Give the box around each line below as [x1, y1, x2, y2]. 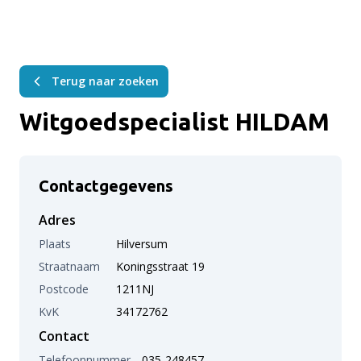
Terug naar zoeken [52, 73, 159, 89]
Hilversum [116, 236, 168, 251]
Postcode [39, 281, 89, 297]
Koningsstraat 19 [116, 259, 205, 274]
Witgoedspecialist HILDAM [19, 108, 330, 135]
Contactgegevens [39, 176, 173, 195]
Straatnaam [39, 259, 100, 274]
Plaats [39, 236, 71, 251]
